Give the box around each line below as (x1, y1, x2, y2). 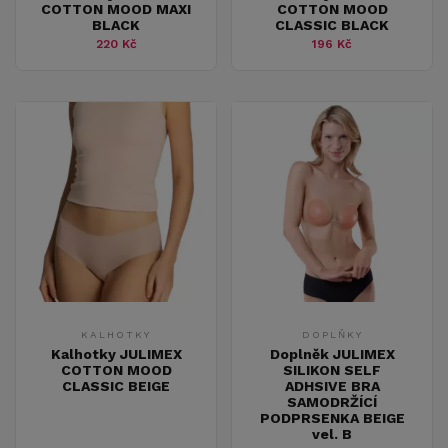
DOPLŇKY (301, 328, 363, 340)
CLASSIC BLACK (275, 16, 389, 33)
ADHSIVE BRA (284, 377, 380, 394)
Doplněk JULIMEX (269, 345, 395, 362)
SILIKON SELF (283, 361, 381, 378)
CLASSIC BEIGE (62, 377, 170, 394)
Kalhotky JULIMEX (50, 345, 182, 362)
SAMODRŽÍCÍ (287, 393, 377, 410)
